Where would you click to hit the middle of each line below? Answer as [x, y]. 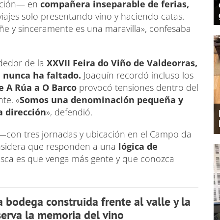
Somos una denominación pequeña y [101, 99]
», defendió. [72, 112]
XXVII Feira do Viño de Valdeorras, [122, 63]
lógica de [137, 146]
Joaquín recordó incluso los [138, 75]
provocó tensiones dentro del [139, 87]
